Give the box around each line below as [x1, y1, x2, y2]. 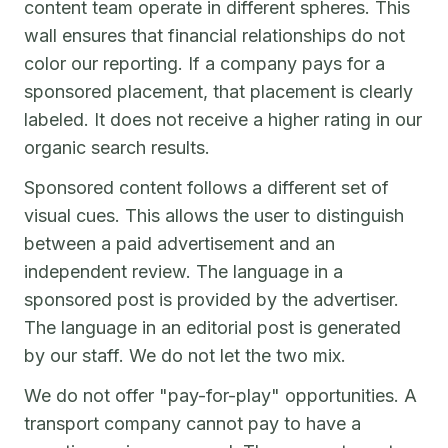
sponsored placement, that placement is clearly [24, 81, 413, 102]
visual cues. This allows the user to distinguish [24, 205, 404, 226]
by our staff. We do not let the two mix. [24, 345, 346, 366]
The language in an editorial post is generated [24, 317, 401, 338]
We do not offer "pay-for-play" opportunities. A [24, 385, 417, 406]
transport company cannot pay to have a [24, 413, 361, 434]
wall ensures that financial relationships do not [24, 25, 405, 46]
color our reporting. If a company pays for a [24, 53, 385, 74]
